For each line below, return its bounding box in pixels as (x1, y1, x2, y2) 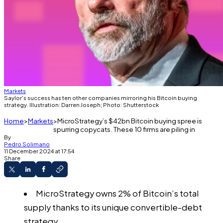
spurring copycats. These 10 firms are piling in (53, 125, 195, 133)
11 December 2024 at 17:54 (4, 147, 74, 154)
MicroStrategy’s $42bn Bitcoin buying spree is (57, 116, 202, 125)
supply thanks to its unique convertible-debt (24, 202, 202, 213)
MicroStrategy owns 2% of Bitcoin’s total (35, 188, 199, 199)
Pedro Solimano (4, 140, 50, 147)
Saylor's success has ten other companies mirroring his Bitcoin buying (4, 94, 197, 101)
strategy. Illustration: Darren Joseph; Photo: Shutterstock (4, 101, 159, 108)
